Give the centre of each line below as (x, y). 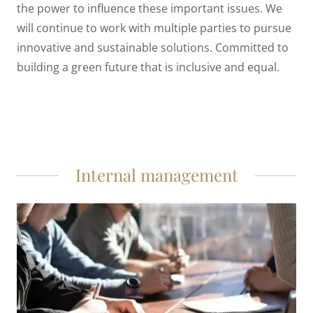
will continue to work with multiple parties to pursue (154, 28)
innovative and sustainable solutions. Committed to (153, 48)
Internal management (156, 175)
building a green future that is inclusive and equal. (150, 67)
